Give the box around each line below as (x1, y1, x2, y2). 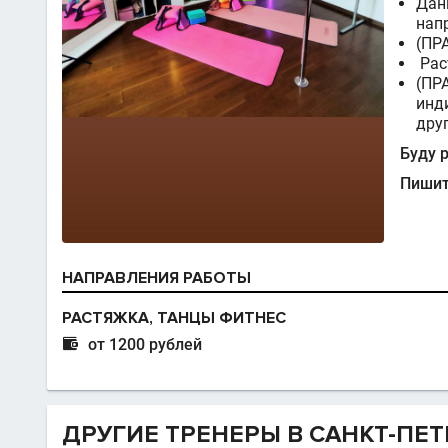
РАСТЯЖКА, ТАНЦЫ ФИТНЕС (62, 308, 286, 329)
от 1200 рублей (88, 335, 202, 355)
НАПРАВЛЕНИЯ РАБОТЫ (62, 268, 251, 289)
